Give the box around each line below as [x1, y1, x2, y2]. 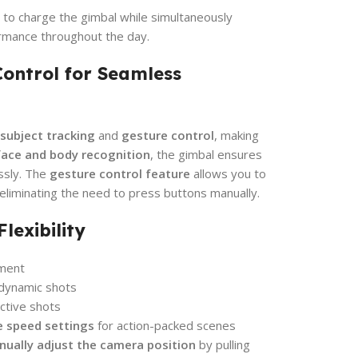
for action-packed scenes [94, 316, 236, 333]
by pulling [196, 336, 250, 352]
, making [214, 126, 259, 143]
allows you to [190, 165, 266, 181]
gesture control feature [50, 165, 190, 181]
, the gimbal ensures [150, 145, 262, 162]
